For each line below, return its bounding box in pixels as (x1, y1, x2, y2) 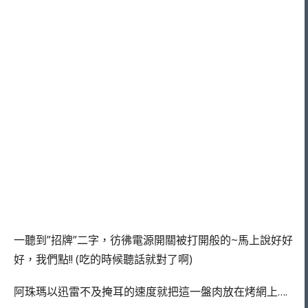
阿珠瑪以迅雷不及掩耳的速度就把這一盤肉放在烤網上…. (14, 284, 287, 300)
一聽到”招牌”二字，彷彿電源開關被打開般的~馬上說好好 (14, 232, 293, 248)
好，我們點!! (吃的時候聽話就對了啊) (14, 252, 192, 267)
